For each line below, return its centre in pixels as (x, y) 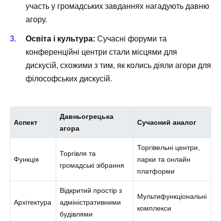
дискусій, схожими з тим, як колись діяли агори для (118, 65)
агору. (36, 20)
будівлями (76, 214)
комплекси (154, 208)
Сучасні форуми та (131, 38)
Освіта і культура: (60, 38)
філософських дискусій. (69, 78)
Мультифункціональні (172, 196)
